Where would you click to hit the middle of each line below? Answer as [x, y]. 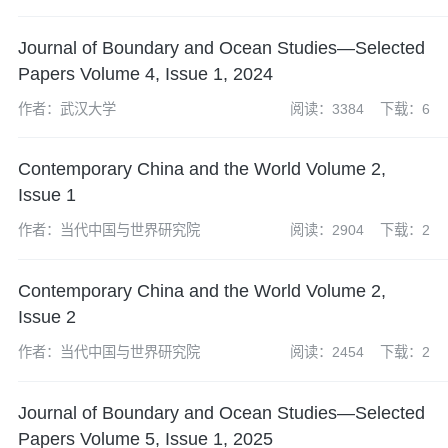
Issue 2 [46, 317]
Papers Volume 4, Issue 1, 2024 [145, 73]
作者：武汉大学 [66, 108]
